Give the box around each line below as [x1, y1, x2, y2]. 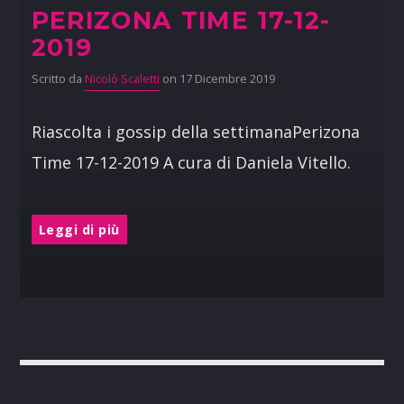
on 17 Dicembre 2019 [159, 71, 275, 87]
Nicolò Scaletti [84, 71, 160, 87]
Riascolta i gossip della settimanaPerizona [31, 121, 360, 143]
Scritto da [31, 71, 85, 87]
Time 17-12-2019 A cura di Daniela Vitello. [31, 151, 351, 174]
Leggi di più [38, 220, 120, 238]
